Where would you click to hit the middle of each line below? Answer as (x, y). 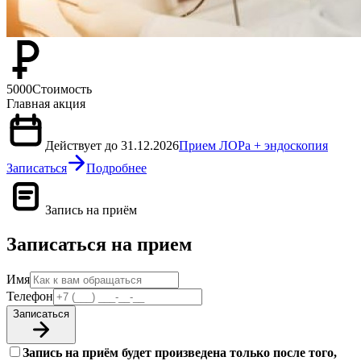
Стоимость (62, 89)
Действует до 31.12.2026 (112, 146)
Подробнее (116, 168)
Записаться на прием (99, 245)
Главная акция (46, 104)
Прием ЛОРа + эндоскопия (253, 146)
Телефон (30, 297)
